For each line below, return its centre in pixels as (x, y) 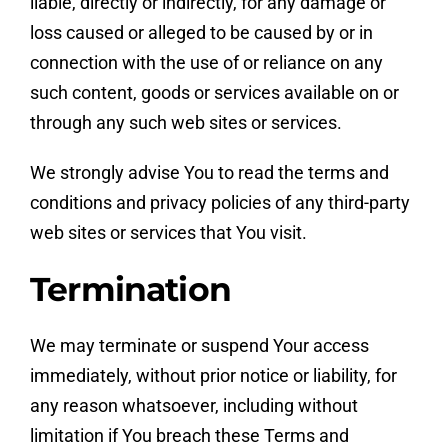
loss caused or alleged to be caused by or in (201, 33)
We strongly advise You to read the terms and (209, 173)
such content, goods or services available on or (214, 93)
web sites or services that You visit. (168, 233)
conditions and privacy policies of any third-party (219, 203)
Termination (130, 289)
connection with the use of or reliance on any (206, 63)
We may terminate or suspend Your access (199, 346)
